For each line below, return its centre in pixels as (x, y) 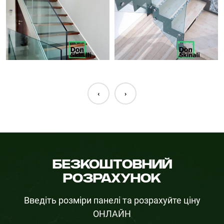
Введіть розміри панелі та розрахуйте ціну (112, 200)
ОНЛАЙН (112, 214)
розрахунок (112, 178)
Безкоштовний (112, 164)
